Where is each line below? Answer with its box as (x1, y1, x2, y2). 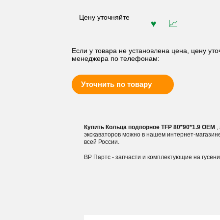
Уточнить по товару (81, 80, 152, 88)
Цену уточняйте (79, 11, 130, 22)
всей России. (83, 138, 119, 145)
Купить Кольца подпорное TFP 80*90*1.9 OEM (83, 124, 217, 131)
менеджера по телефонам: (71, 55, 160, 62)
